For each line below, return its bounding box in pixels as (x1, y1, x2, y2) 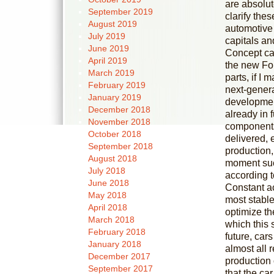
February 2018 (87, 227, 146, 237)
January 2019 (87, 92, 141, 102)
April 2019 (87, 56, 127, 65)
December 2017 (87, 251, 150, 261)
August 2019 (87, 19, 137, 29)
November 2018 (87, 117, 150, 127)
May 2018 (87, 190, 127, 200)
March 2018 (87, 215, 135, 224)
